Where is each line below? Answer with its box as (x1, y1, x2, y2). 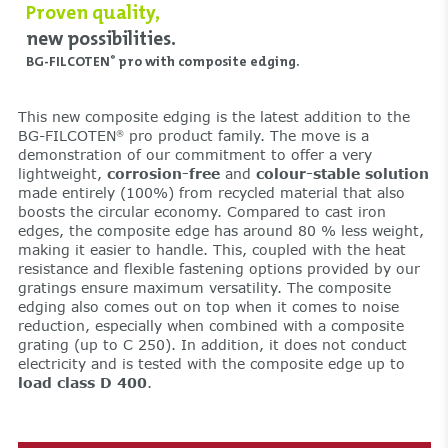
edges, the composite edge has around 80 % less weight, (17, 222, 424, 240)
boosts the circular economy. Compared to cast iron (17, 203, 386, 221)
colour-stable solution (255, 165, 429, 183)
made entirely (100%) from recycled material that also (17, 184, 405, 202)
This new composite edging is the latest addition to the (17, 108, 410, 126)
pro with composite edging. (114, 52, 300, 71)
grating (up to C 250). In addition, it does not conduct (17, 336, 407, 354)
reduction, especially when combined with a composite (17, 317, 404, 335)
